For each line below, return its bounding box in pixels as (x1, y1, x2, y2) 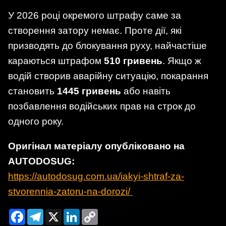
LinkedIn (80, 208, 110, 217)
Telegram (43, 208, 77, 217)
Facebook (25, 208, 61, 217)
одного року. (8, 116, 64, 127)
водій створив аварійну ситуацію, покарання (8, 70, 208, 81)
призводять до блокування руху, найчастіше (8, 40, 207, 51)
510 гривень (104, 55, 162, 66)
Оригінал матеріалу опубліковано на (8, 140, 185, 151)
